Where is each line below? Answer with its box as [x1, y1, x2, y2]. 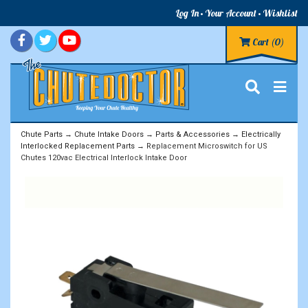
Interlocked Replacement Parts [21, 141, 135, 151]
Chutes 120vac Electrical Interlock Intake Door [21, 153, 187, 162]
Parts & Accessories [155, 129, 230, 139]
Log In [175, 7, 199, 19]
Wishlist [263, 7, 298, 19]
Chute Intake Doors [74, 129, 144, 139]
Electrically [241, 129, 280, 139]
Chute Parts [21, 129, 63, 139]
